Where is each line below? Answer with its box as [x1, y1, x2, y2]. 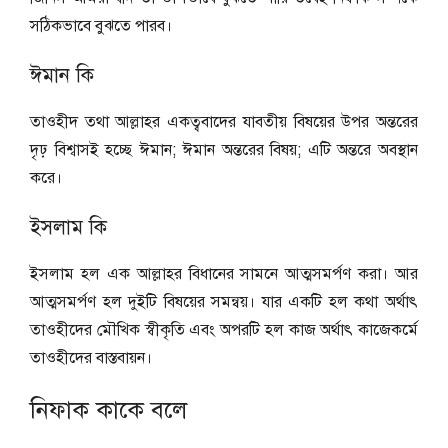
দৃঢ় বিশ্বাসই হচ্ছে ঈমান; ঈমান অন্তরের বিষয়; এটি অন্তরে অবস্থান [30, 140, 418, 161]
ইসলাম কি [30, 215, 107, 241]
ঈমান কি [30, 63, 94, 89]
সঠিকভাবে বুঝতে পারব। [30, 16, 172, 37]
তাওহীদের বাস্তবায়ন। [30, 348, 152, 369]
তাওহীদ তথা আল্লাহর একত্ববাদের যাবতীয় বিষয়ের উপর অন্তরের [30, 112, 418, 133]
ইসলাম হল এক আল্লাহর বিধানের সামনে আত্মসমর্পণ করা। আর [30, 264, 418, 285]
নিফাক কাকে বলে [30, 395, 187, 426]
